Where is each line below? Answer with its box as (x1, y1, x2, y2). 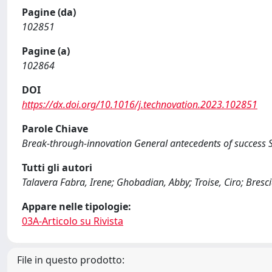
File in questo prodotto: (17, 253, 124, 267)
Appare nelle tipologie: (22, 200, 131, 213)
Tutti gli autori (22, 161, 92, 174)
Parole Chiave (22, 122, 88, 135)
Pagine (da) (22, 5, 76, 19)
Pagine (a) (22, 44, 70, 58)
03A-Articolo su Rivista (22, 214, 123, 228)
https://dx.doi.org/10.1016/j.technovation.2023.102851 (22, 98, 257, 111)
